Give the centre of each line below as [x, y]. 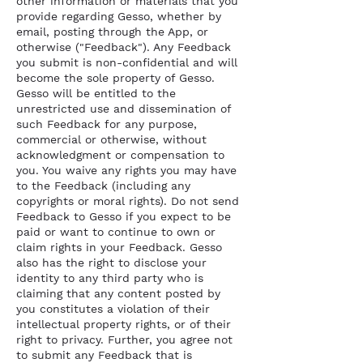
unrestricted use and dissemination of [124, 109]
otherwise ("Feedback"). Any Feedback [124, 47]
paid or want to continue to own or [116, 232]
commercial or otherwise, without [111, 139]
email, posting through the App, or [112, 32]
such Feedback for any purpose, [107, 124]
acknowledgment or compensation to [120, 155]
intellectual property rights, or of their [124, 324]
